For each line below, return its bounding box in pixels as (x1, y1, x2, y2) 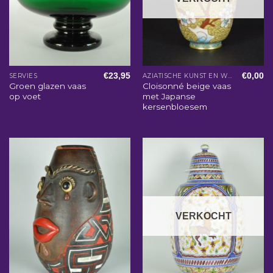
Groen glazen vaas (9, 81, 86, 91)
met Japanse (142, 91, 196, 102)
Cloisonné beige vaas (142, 81, 231, 91)
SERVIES (9, 71, 38, 80)
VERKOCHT (175, 210, 232, 221)
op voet (9, 91, 41, 102)
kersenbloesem (142, 102, 207, 112)
